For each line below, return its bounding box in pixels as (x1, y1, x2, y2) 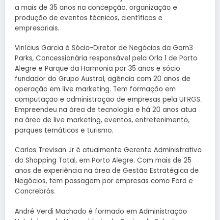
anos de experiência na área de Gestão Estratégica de (15, 166, 199, 176)
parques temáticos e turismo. (15, 126, 113, 136)
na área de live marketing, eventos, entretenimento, (15, 115, 190, 125)
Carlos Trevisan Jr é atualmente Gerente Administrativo (15, 145, 202, 155)
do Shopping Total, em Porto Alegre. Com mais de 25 (15, 156, 192, 165)
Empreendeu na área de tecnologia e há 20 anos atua (15, 105, 196, 115)
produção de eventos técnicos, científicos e (15, 13, 163, 23)
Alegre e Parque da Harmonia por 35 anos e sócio (15, 64, 180, 74)
